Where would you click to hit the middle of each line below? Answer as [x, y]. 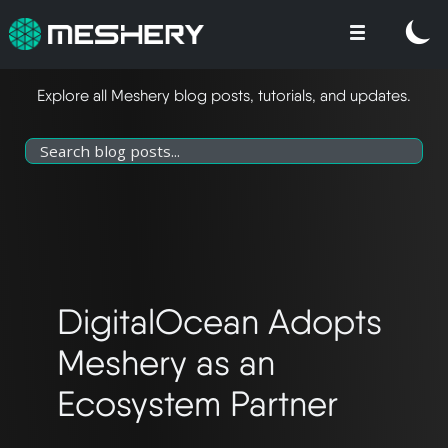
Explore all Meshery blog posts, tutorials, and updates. [224, 95]
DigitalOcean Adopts [219, 321]
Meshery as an [166, 362]
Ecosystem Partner [197, 403]
